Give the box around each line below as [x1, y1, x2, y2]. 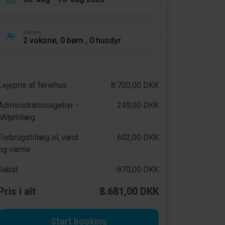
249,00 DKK [117, 100, 159, 110]
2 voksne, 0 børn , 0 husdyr [23, 35, 121, 45]
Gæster [23, 29, 42, 36]
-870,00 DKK [114, 165, 159, 174]
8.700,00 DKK [110, 80, 159, 90]
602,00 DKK [117, 133, 159, 142]
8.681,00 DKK [99, 185, 159, 197]
